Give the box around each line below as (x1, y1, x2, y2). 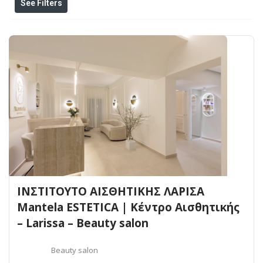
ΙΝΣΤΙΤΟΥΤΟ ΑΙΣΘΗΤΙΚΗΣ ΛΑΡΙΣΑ (17, 183, 204, 199)
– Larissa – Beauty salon (17, 215, 149, 231)
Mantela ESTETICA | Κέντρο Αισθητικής (17, 199, 240, 215)
